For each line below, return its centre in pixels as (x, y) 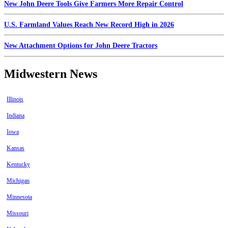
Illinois (15, 99)
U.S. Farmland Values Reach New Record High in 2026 (89, 24)
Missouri (18, 213)
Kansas (16, 148)
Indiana (16, 116)
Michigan (18, 181)
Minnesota (19, 197)
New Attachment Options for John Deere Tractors (81, 46)
